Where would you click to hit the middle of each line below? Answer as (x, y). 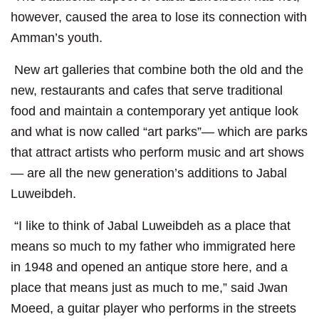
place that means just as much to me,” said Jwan (149, 288)
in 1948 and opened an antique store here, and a (149, 267)
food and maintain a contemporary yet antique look (155, 111)
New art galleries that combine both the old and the (157, 70)
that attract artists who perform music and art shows (157, 153)
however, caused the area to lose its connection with (159, 17)
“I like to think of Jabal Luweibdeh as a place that (151, 226)
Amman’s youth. (57, 38)
